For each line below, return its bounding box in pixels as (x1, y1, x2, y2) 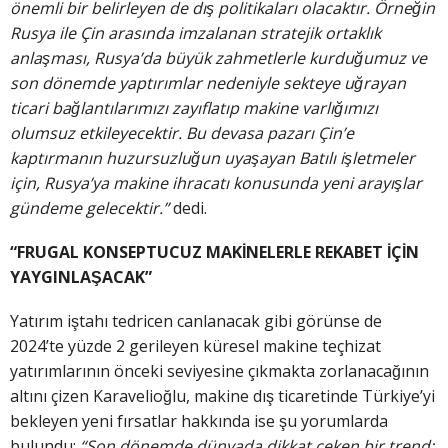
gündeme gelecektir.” (10, 196, 173, 219)
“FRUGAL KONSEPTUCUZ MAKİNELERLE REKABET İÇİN (10, 240, 419, 263)
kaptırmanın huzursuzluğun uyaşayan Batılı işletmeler (10, 146, 415, 169)
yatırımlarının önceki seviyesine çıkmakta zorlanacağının (10, 360, 429, 383)
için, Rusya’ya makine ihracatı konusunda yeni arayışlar (10, 171, 422, 194)
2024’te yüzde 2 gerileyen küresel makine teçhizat (10, 335, 381, 358)
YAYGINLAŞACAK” (10, 265, 152, 288)
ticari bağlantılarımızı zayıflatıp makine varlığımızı (10, 96, 378, 119)
